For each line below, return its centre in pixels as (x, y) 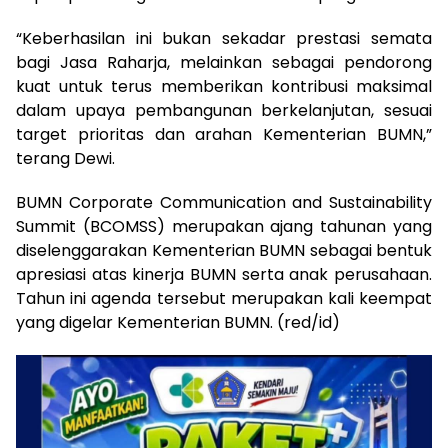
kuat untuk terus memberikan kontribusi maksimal (224, 86)
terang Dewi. (65, 158)
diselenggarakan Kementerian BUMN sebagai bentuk (224, 250)
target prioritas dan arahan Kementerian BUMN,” (224, 134)
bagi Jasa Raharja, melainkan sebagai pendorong (224, 62)
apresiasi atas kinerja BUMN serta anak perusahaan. (224, 274)
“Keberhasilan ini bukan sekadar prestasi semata (224, 38)
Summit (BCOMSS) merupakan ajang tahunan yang (224, 226)
